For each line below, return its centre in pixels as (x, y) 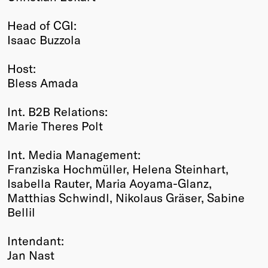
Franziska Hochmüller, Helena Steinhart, (118, 168)
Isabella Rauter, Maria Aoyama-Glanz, (109, 183)
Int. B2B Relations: (57, 111)
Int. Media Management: (74, 154)
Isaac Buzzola (44, 39)
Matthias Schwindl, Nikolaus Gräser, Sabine (126, 197)
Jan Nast (31, 255)
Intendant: (36, 240)
